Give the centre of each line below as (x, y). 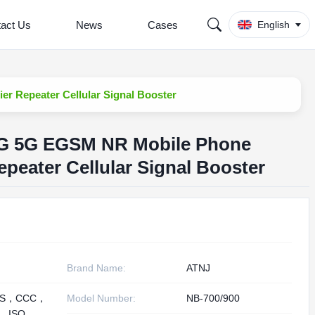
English (273, 25)
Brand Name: (97, 268)
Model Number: (102, 298)
